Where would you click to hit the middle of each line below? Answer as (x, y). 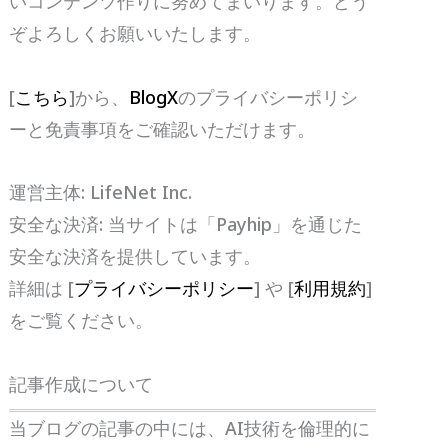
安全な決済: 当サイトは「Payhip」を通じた (186, 224)
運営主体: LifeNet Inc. (101, 192)
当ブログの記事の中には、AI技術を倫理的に (190, 427)
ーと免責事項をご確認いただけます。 (162, 128)
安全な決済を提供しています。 (135, 256)
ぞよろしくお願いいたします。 (135, 33)
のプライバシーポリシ (268, 96)
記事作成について (81, 383)
